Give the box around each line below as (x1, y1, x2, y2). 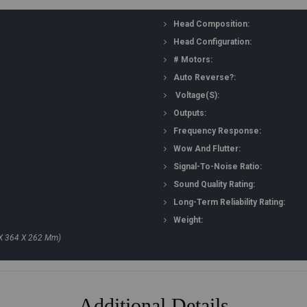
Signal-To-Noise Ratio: (173, 162, 262, 171)
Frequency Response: (173, 126, 261, 136)
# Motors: (173, 55, 212, 64)
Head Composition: (173, 19, 249, 29)
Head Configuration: (173, 37, 251, 47)
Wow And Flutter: (173, 144, 241, 153)
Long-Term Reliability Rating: (173, 197, 285, 207)
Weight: (173, 215, 203, 225)
